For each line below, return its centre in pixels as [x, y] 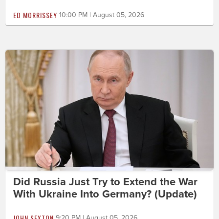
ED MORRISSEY [35, 15]
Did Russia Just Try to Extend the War [105, 182]
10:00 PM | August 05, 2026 [102, 15]
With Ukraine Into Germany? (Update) [105, 194]
